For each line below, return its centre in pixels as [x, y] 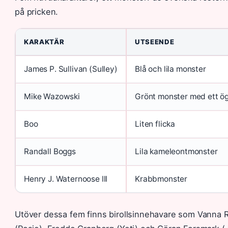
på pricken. [37, 11]
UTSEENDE [155, 41]
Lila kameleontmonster [176, 151]
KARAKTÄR [44, 41]
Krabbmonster [161, 179]
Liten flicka [155, 124]
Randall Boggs [50, 151]
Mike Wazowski [52, 96]
